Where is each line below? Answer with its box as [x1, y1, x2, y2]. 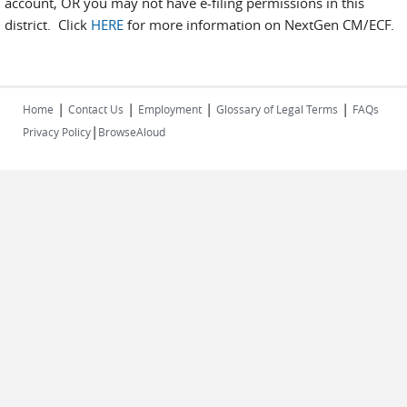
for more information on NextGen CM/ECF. [124, 15, 394, 34]
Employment [138, 102, 202, 116]
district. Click [5, 15, 91, 34]
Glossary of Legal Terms [216, 102, 338, 116]
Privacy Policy [23, 124, 91, 139]
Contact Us [68, 102, 124, 116]
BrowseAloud [98, 124, 165, 139]
